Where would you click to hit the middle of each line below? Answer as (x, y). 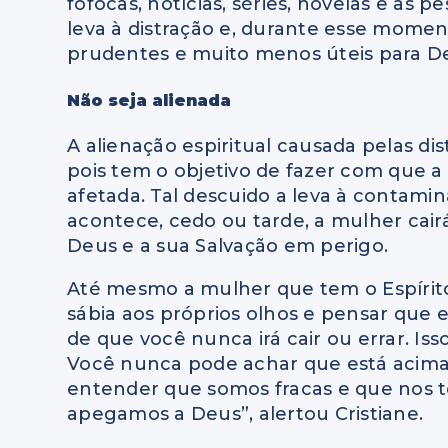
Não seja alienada (149, 101)
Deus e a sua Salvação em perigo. (228, 246)
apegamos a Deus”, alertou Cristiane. (245, 414)
